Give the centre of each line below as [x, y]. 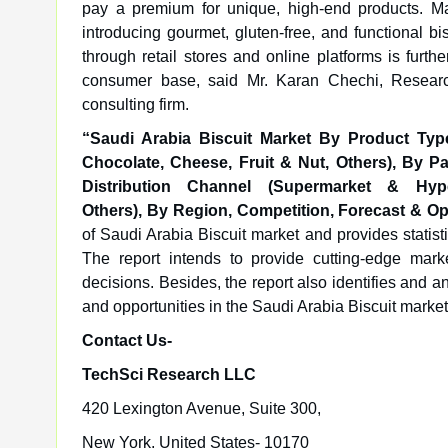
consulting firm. [135, 104]
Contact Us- [127, 340]
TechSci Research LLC [169, 374]
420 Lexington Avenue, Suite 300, [201, 408]
